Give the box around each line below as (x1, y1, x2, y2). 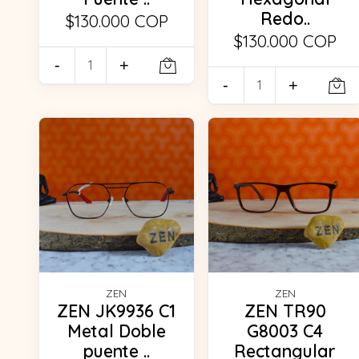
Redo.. (260, 7, 310, 29)
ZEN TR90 (244, 300, 326, 321)
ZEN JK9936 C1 (57, 300, 176, 321)
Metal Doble (67, 320, 166, 341)
